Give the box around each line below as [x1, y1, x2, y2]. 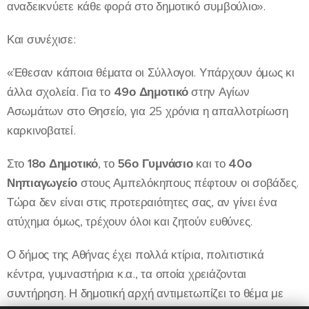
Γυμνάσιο [138, 156, 193, 171]
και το [192, 156, 229, 171]
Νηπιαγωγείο [7, 175, 78, 190]
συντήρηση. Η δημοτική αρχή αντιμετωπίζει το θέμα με [7, 286, 283, 301]
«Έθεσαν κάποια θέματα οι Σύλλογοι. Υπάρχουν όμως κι [7, 65, 295, 80]
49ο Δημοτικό [113, 84, 188, 99]
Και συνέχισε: [7, 32, 76, 47]
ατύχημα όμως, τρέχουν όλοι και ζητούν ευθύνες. [7, 214, 253, 229]
